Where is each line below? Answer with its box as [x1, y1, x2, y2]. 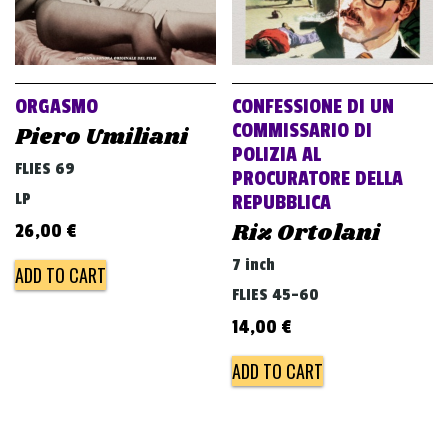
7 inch [232, 255, 276, 276]
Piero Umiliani [15, 121, 188, 155]
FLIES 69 [15, 159, 75, 180]
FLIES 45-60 [232, 285, 320, 306]
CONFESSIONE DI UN [232, 95, 395, 120]
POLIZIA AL [232, 143, 322, 168]
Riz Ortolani [232, 217, 381, 251]
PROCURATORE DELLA [232, 167, 404, 192]
